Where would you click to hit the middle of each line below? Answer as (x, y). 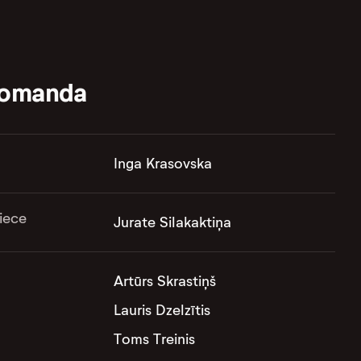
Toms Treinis (154, 340)
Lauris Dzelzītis (162, 311)
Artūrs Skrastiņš (164, 282)
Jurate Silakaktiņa (172, 223)
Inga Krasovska (162, 164)
